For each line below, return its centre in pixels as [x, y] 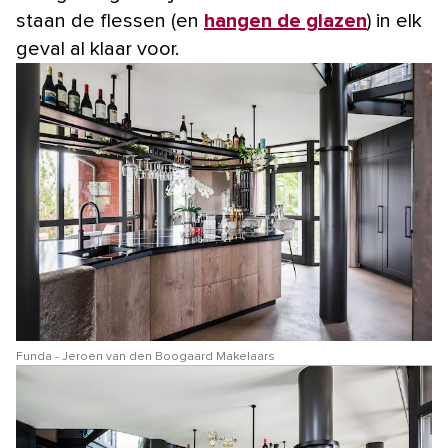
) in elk [394, 21]
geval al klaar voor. [97, 49]
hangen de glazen [285, 21]
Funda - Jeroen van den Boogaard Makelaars [145, 356]
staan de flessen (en [110, 21]
